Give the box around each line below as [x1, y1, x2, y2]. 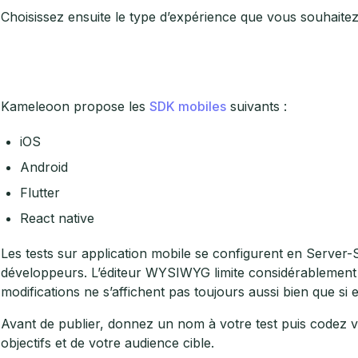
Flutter [19, 184, 60, 201]
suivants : [225, 97, 287, 114]
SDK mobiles [149, 97, 226, 114]
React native [19, 209, 94, 226]
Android [19, 158, 68, 175]
